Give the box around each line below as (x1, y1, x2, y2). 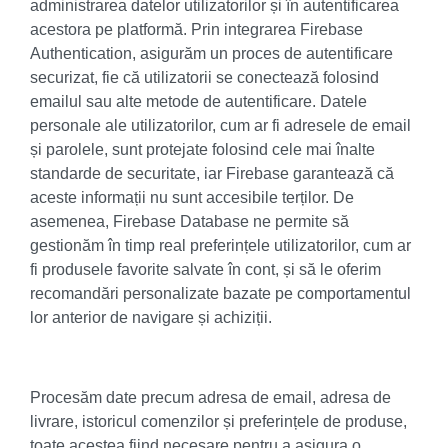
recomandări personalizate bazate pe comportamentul (30, 285, 411, 302)
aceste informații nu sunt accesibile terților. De (30, 189, 354, 206)
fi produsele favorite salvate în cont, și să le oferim (30, 261, 381, 278)
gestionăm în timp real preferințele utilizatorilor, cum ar (30, 237, 411, 254)
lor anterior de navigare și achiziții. (30, 309, 272, 326)
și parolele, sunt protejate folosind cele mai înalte (30, 141, 375, 158)
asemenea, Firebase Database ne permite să (30, 213, 349, 230)
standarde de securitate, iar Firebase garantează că (30, 165, 394, 182)
